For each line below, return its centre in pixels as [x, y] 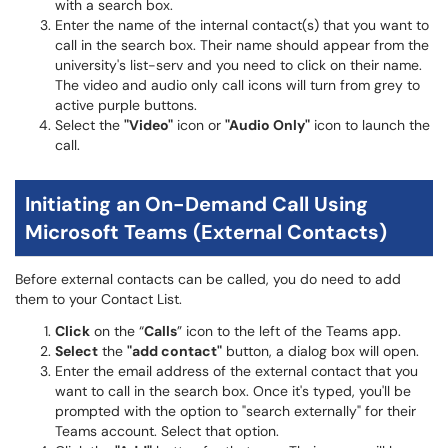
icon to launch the [370, 125]
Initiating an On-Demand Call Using [196, 204]
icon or [199, 125]
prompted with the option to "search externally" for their [235, 411]
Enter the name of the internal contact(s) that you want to [242, 25]
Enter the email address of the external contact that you [236, 371]
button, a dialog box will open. [320, 351]
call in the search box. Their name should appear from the [242, 45]
